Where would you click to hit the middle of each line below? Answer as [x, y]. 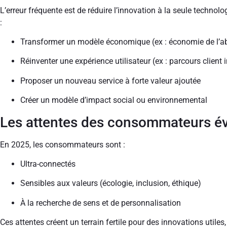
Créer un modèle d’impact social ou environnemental [114, 100]
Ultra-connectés [48, 164]
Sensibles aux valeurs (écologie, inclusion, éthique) [111, 183]
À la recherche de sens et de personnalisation [101, 203]
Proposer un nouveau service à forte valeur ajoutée [110, 81]
